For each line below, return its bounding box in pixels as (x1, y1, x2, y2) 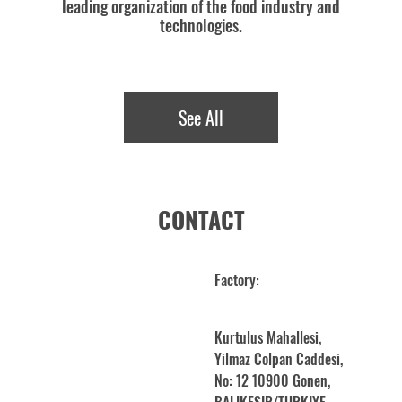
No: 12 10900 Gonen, (214, 370, 330, 392)
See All (179, 104, 223, 132)
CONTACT (157, 202, 245, 238)
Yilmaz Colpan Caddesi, (214, 348, 343, 371)
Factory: (214, 269, 259, 292)
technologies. (159, 13, 242, 38)
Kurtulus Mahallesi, (214, 327, 321, 349)
